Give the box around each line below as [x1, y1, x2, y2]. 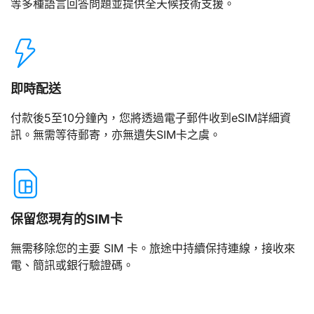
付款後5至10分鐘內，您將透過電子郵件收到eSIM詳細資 [11, 110, 291, 125]
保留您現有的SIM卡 [11, 212, 123, 227]
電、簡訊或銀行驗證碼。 [11, 258, 134, 273]
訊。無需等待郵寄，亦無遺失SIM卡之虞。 [11, 127, 221, 142]
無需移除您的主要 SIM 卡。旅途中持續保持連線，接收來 [11, 241, 295, 256]
